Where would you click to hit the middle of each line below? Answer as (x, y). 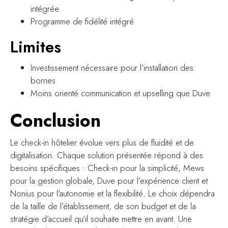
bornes (43, 80)
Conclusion (55, 120)
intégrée (45, 8)
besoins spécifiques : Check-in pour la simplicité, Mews (107, 168)
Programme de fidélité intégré (82, 21)
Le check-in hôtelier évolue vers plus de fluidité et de (102, 142)
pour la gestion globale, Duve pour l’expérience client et (109, 180)
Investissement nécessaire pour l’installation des (112, 67)
